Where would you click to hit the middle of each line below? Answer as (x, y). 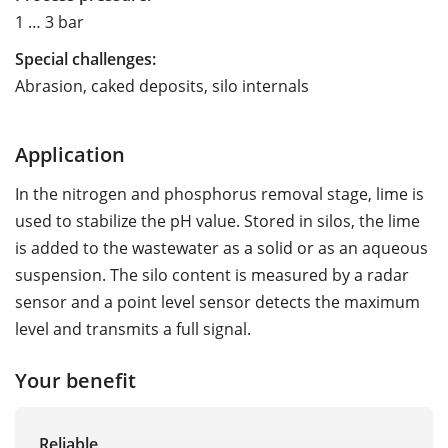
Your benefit (75, 379)
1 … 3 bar (49, 21)
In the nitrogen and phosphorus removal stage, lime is (219, 193)
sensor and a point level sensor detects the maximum (217, 301)
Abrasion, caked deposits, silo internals (162, 85)
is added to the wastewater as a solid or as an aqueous (221, 247)
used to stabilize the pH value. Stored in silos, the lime (217, 220)
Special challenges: (85, 58)
